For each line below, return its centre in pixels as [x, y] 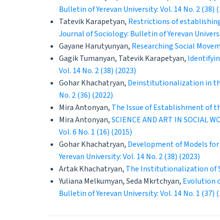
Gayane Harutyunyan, [95, 46]
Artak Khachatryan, [92, 169]
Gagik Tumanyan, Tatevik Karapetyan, [123, 59]
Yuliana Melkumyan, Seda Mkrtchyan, [121, 181]
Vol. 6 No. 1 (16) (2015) [96, 132]
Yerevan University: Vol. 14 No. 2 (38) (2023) [129, 157]
